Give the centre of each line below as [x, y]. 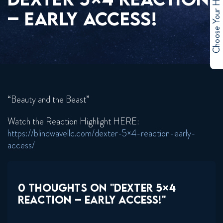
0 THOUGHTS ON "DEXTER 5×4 [97, 188]
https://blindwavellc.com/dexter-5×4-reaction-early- [102, 134]
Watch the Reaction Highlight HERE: [73, 122]
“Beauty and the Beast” [49, 100]
